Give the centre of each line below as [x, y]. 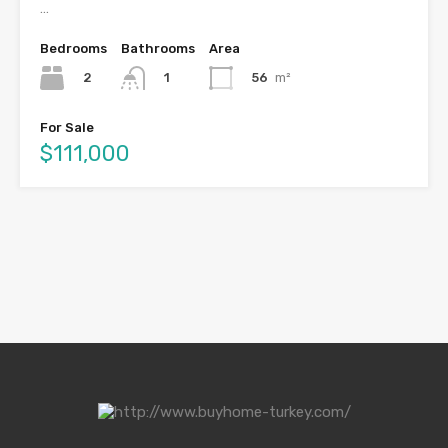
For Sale [67, 128]
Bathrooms [158, 48]
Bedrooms [73, 48]
